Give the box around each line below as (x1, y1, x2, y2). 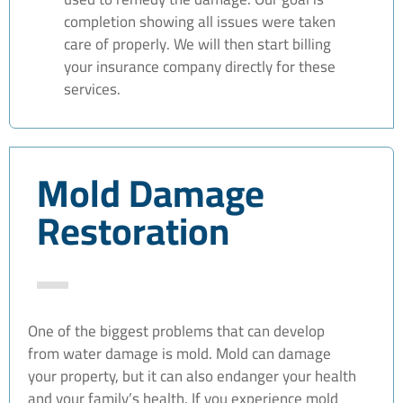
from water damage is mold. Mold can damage (28, 338, 331, 368)
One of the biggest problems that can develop (28, 316, 325, 345)
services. (64, 74, 121, 103)
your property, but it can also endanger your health (28, 361, 356, 390)
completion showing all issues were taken (64, 6, 336, 36)
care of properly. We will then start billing (64, 29, 331, 58)
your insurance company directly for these (64, 51, 336, 81)
